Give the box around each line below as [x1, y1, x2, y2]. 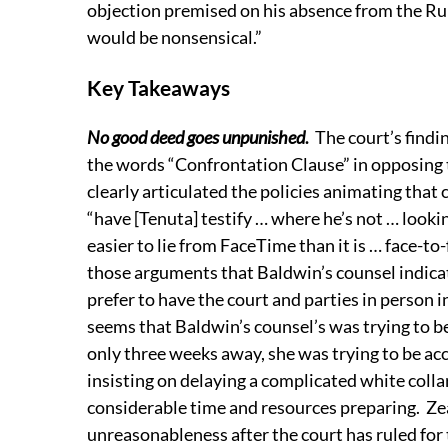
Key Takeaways [87, 75, 230, 101]
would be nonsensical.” [87, 26, 262, 49]
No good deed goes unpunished [87, 126, 305, 149]
